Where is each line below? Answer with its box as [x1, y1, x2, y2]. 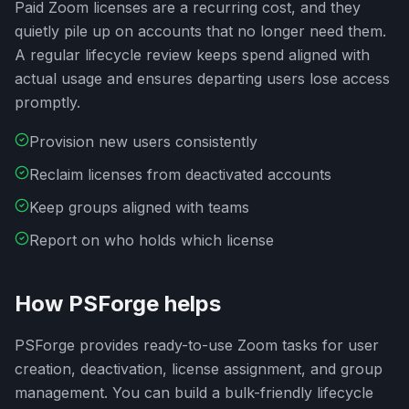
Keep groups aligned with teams [29, 198, 249, 216]
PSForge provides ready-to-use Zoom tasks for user [15, 336, 379, 354]
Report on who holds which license [29, 231, 274, 249]
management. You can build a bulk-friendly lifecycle [15, 383, 373, 402]
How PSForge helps [15, 290, 221, 317]
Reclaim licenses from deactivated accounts [29, 165, 331, 184]
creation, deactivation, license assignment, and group [15, 360, 383, 378]
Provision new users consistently [29, 132, 257, 151]
